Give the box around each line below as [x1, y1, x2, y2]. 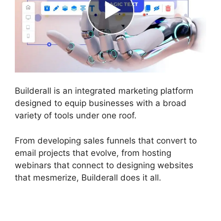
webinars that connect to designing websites [15, 160, 193, 170]
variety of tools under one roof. [15, 110, 137, 121]
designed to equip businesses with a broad [15, 98, 186, 109]
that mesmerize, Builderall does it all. [15, 172, 161, 183]
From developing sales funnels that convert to [15, 135, 197, 146]
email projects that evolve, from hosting [15, 147, 171, 158]
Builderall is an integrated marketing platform [15, 86, 193, 96]
